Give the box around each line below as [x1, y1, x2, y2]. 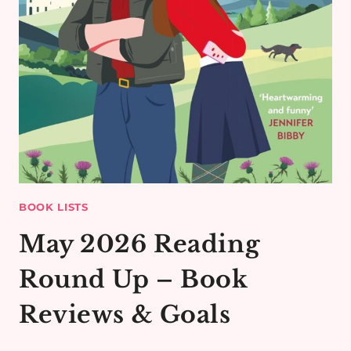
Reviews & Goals [19, 299, 231, 329]
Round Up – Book [19, 264, 248, 294]
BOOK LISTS [19, 200, 89, 213]
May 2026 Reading [19, 229, 260, 259]
